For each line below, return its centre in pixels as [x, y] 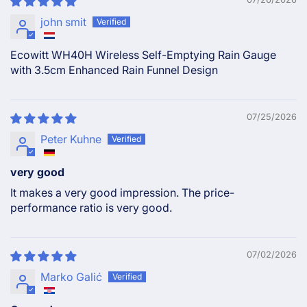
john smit [63, 22]
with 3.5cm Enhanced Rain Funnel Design [114, 70]
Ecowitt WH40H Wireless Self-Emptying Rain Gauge [143, 54]
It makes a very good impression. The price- [122, 192]
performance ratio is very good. [91, 207]
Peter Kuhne [71, 139]
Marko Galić [71, 277]
